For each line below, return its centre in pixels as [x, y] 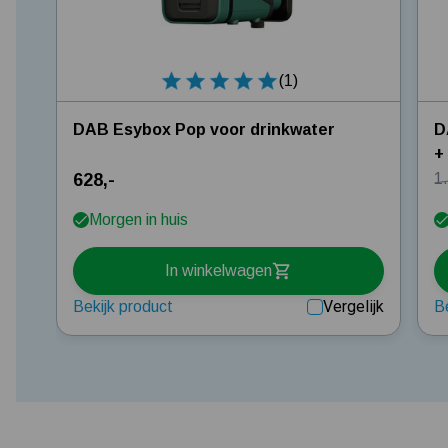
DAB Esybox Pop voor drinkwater [204, 129]
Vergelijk [354, 306]
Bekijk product [123, 306]
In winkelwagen [219, 271]
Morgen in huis [138, 219]
